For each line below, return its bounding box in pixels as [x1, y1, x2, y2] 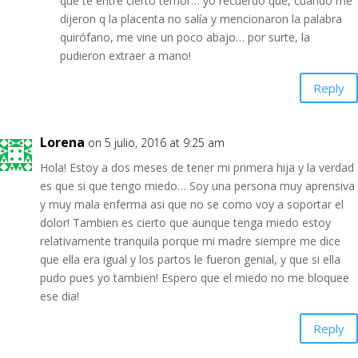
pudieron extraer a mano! [60, 48, 191, 63]
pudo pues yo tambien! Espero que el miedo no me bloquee [40, 270, 349, 285]
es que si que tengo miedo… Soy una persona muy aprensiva [40, 178, 355, 193]
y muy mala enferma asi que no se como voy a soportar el [40, 197, 344, 212]
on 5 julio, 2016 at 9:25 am [88, 135, 225, 150]
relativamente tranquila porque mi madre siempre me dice [40, 233, 340, 249]
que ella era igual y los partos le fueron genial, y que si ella [40, 252, 340, 267]
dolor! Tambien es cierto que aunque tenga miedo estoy [40, 215, 331, 230]
